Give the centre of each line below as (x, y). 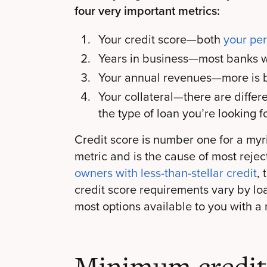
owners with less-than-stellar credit (166, 173)
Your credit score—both (161, 39)
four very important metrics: (147, 10)
